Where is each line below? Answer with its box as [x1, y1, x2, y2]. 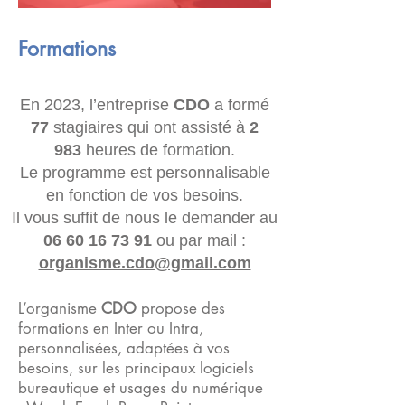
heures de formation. [81, 141, 235, 159]
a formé [210, 96, 269, 114]
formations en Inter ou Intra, [18, 318, 203, 338]
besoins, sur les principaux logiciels [18, 358, 254, 378]
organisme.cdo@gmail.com [38, 254, 251, 272]
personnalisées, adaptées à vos [18, 338, 230, 358]
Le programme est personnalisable [19, 164, 270, 182]
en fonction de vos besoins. [46, 186, 243, 204]
